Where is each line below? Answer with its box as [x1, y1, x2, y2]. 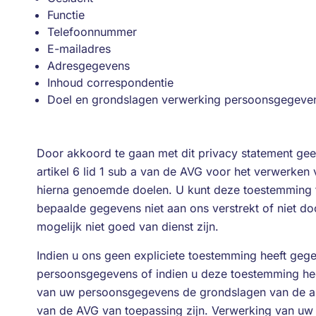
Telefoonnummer [47, 25, 137, 39]
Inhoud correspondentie [47, 75, 174, 90]
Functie [47, 8, 85, 22]
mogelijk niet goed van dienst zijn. [37, 219, 219, 233]
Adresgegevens [47, 59, 130, 73]
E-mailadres [47, 42, 111, 56]
